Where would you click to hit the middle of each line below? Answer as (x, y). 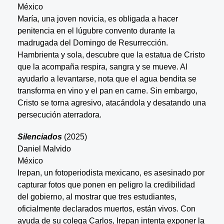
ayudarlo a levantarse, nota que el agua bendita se (107, 78)
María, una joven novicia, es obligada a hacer (97, 18)
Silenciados (39, 136)
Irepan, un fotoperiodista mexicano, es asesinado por (111, 172)
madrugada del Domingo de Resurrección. (92, 42)
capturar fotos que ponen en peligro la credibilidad (106, 184)
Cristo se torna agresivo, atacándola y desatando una (111, 102)
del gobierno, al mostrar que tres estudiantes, (97, 196)
